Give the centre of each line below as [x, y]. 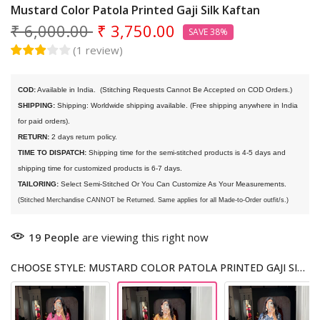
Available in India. [67, 90]
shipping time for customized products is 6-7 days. [101, 169]
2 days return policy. [83, 137]
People [62, 237]
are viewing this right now [144, 237]
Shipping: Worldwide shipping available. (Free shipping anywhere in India [176, 106]
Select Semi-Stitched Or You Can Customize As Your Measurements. [172, 184]
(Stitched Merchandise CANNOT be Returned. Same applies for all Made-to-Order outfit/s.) [153, 200]
